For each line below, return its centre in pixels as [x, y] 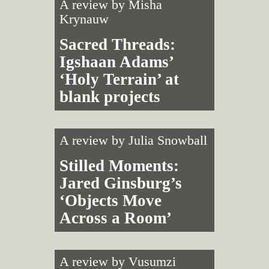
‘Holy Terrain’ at [119, 79]
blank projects [110, 96]
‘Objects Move [110, 200]
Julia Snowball [168, 140]
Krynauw [84, 19]
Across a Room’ [115, 218]
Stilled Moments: [119, 165]
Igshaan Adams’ [116, 62]
